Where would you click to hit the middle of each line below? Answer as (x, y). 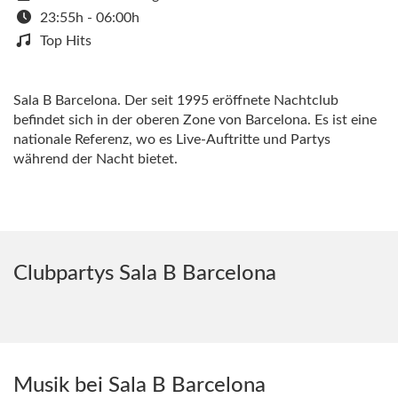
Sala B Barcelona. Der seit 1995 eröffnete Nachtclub (176, 100)
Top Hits (66, 41)
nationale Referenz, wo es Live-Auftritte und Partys (172, 139)
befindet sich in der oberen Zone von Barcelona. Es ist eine (195, 120)
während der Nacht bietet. (96, 159)
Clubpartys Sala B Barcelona (145, 274)
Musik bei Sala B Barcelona (139, 386)
